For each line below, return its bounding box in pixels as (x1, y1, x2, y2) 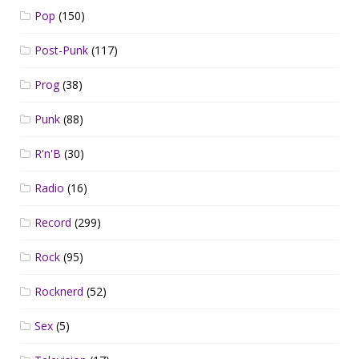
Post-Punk (34, 42, 88, 58)
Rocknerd (34, 283, 83, 299)
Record (34, 214, 71, 230)
